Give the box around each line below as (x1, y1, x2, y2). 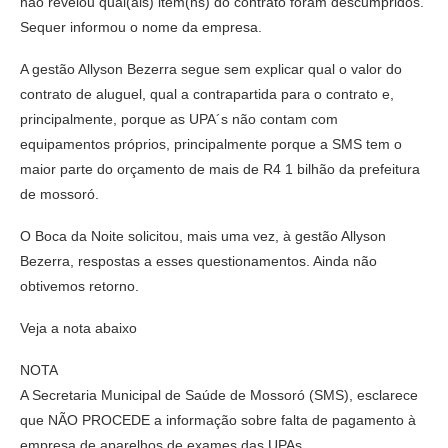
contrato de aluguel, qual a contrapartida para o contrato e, (20, 85, 394, 102)
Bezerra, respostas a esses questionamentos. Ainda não (20, 252, 377, 269)
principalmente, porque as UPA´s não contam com (20, 110, 338, 127)
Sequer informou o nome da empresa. (20, 18, 262, 35)
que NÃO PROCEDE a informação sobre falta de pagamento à (20, 411, 416, 428)
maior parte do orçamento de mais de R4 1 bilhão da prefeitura (20, 160, 420, 177)
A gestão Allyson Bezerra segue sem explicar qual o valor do (20, 60, 402, 77)
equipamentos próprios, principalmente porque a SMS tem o (20, 135, 402, 152)
